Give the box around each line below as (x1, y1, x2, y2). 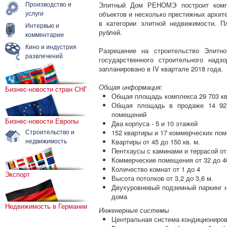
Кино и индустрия (25, 42, 77, 51)
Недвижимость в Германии (5, 201, 87, 211)
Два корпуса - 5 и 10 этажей (111, 119, 198, 128)
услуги (25, 9, 44, 17)
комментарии (25, 30, 64, 39)
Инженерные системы (99, 205, 169, 215)
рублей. (99, 27, 122, 37)
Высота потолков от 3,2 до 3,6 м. (111, 173, 213, 183)
